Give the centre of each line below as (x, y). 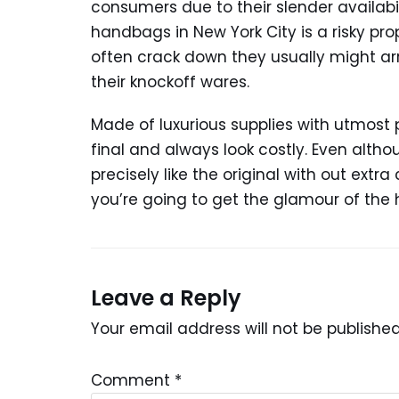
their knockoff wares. (170, 82)
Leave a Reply (166, 298)
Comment (133, 380)
